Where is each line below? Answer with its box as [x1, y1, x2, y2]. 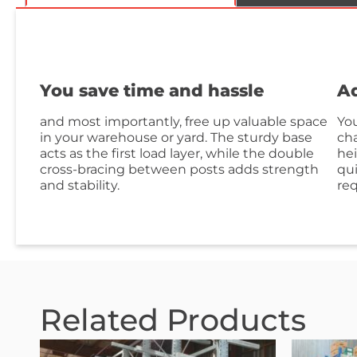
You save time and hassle [40, 80, 264, 100]
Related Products [40, 300, 306, 339]
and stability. [40, 177, 120, 193]
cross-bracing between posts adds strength [40, 161, 319, 177]
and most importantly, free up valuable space [40, 113, 328, 129]
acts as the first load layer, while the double [40, 145, 314, 161]
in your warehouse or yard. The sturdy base [40, 129, 312, 145]
